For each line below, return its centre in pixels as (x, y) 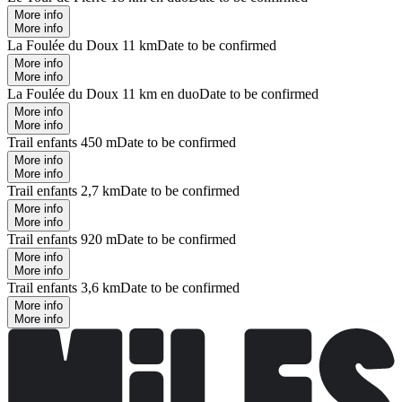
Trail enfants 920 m (62, 239)
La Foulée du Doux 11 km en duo (103, 93)
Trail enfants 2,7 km (64, 190)
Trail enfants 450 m (62, 142)
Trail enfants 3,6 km (64, 287)
